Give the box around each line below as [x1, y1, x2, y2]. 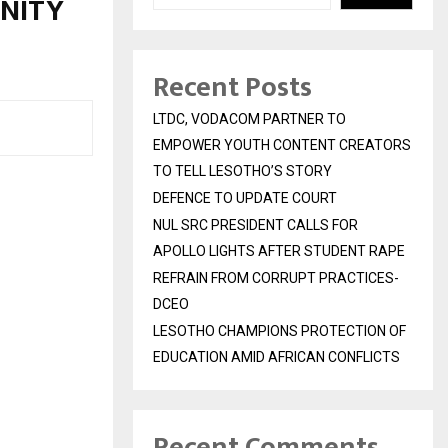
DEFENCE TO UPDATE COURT [153, 190, 337, 207]
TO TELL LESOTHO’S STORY [153, 163, 332, 180]
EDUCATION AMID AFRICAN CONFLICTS [153, 349, 400, 366]
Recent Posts [153, 64, 312, 112]
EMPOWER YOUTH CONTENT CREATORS [153, 137, 411, 154]
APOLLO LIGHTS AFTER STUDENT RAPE [153, 243, 405, 260]
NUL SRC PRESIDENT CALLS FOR [153, 217, 358, 234]
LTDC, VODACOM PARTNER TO [153, 111, 346, 128]
